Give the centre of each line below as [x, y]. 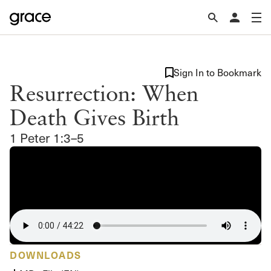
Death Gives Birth [94, 117]
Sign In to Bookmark [217, 72]
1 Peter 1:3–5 [47, 138]
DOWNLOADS [46, 254]
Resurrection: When [104, 93]
